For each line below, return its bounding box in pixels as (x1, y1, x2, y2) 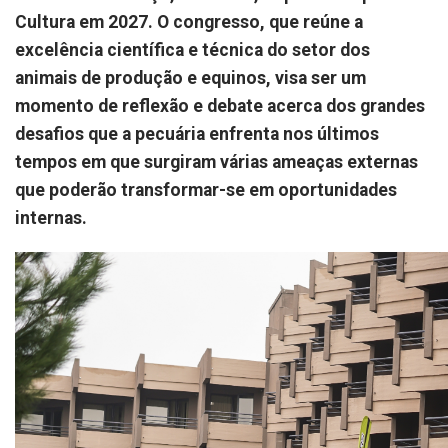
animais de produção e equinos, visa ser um (15, 68, 366, 88)
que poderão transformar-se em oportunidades (15, 180, 397, 200)
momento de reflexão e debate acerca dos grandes (15, 96, 425, 116)
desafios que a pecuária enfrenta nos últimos (15, 124, 379, 144)
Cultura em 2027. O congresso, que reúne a (15, 12, 363, 32)
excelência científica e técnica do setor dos (15, 40, 370, 60)
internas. (15, 208, 87, 228)
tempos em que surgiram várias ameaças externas (15, 152, 418, 172)
